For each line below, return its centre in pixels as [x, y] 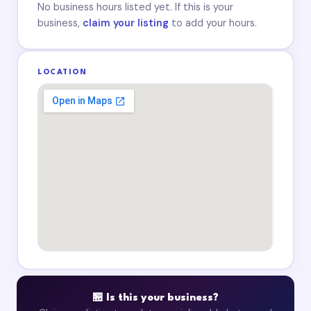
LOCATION [62, 73]
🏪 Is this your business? [155, 299]
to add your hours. [213, 23]
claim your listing [126, 23]
